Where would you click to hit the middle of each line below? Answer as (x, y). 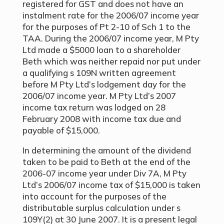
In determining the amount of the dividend (106, 150)
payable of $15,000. (61, 130)
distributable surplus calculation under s (101, 208)
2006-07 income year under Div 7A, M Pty (104, 173)
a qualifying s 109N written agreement (99, 73)
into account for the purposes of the (94, 196)
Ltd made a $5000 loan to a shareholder (101, 50)
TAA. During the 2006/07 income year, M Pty (110, 38)
